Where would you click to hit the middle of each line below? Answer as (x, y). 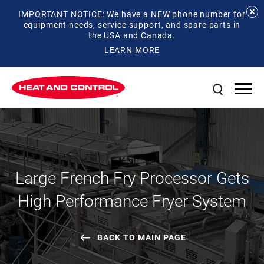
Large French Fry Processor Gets (132, 177)
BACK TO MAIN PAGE (141, 237)
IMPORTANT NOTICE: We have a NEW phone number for (132, 14)
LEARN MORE (132, 50)
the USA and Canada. (132, 35)
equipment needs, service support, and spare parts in (132, 24)
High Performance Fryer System (132, 200)
